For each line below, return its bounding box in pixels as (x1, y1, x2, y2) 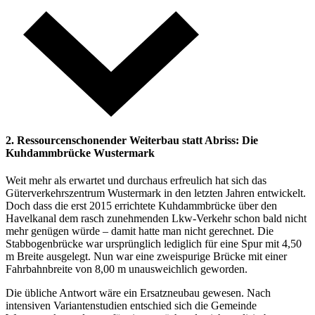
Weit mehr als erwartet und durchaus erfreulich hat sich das (6, 174, 266, 187)
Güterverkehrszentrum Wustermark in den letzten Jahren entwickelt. (6, 187, 306, 200)
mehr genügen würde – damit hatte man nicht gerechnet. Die (6, 225, 274, 238)
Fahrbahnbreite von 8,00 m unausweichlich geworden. (6, 263, 250, 276)
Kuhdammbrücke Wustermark (6, 146, 157, 159)
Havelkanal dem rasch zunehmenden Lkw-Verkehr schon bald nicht (6, 212, 307, 225)
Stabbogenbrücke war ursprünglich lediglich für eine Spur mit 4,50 (6, 238, 302, 250)
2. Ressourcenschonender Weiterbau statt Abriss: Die (6, 134, 258, 146)
